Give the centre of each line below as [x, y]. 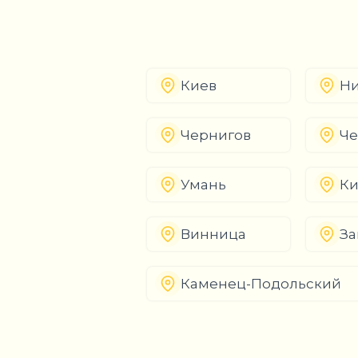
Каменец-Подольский [261, 284]
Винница [213, 234]
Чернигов [216, 135]
